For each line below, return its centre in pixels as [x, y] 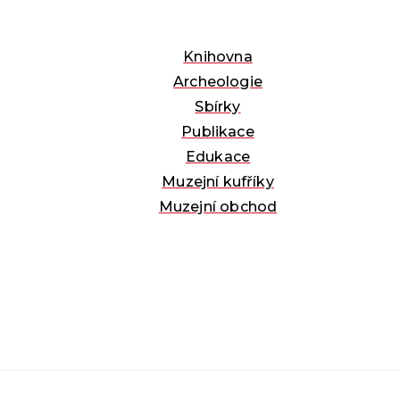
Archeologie [218, 81]
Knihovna [218, 56]
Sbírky [218, 106]
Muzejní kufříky [218, 181]
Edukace [218, 156]
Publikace [218, 131]
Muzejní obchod [218, 206]
